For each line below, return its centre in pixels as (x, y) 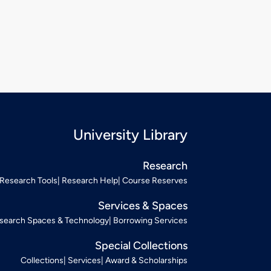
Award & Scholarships (146, 260)
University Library (130, 134)
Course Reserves (155, 180)
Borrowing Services (150, 220)
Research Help (90, 180)
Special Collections (141, 245)
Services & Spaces (143, 205)
